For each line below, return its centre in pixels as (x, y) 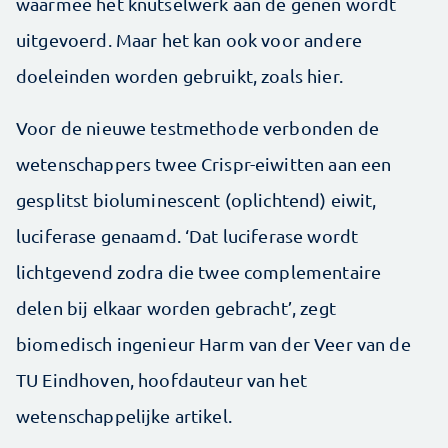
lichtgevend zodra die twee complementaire (199, 272)
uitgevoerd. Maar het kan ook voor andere (189, 40)
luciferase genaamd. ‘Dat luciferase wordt (187, 236)
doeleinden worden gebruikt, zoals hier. (179, 76)
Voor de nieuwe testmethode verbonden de (197, 128)
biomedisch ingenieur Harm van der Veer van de (213, 344)
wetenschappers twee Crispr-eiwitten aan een (204, 164)
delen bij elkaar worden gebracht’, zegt (176, 308)
